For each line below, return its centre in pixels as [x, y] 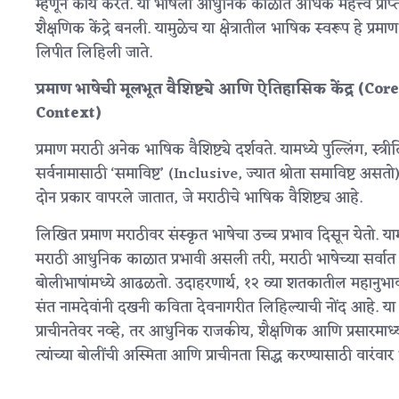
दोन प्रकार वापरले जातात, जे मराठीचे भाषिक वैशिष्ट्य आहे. [199, 199]
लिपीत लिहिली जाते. [94, 53]
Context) [68, 114]
